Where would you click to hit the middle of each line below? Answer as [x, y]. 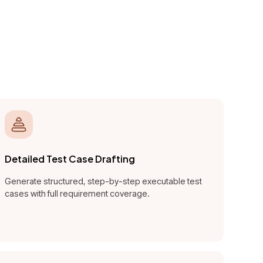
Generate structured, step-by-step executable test [104, 181]
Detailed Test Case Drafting [70, 159]
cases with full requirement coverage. [77, 194]
